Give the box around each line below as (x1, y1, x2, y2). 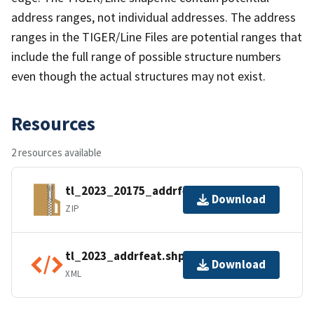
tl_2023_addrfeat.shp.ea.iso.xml (65, 248, 245, 264)
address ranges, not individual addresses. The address (11, 8, 296, 25)
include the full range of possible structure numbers (11, 48, 281, 64)
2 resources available (11, 145, 102, 159)
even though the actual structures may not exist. (11, 67, 266, 84)
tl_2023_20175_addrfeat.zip (65, 183, 221, 199)
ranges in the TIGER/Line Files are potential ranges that (11, 28, 302, 45)
